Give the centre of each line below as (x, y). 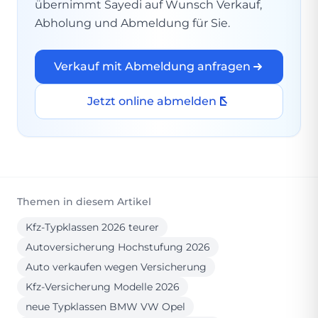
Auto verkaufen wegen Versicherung (116, 267)
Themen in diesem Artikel (84, 201)
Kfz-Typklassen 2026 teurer (92, 227)
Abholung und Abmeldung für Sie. (132, 23)
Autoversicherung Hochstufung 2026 (118, 247)
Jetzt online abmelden (152, 101)
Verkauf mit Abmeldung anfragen (152, 66)
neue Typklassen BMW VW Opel (105, 306)
